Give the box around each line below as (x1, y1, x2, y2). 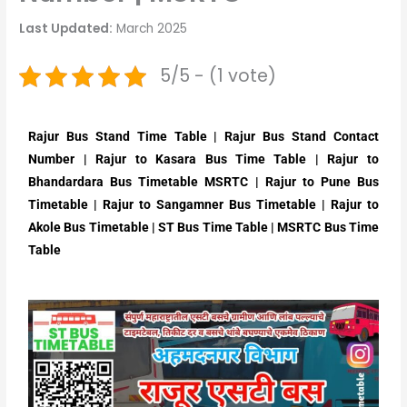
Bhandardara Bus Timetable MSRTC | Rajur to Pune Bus (28, 174, 379, 190)
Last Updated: (19, 20, 114, 38)
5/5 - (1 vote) (160, 64, 277, 89)
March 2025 (113, 20, 188, 38)
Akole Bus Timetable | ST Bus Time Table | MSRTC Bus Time (28, 220, 379, 235)
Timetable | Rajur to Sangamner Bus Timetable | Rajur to (28, 197, 379, 213)
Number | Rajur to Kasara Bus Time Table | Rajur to (28, 152, 379, 167)
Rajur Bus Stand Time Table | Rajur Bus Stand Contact (28, 129, 379, 144)
